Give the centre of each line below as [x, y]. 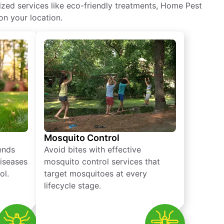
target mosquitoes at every [95, 174]
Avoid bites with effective [92, 150]
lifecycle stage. [72, 186]
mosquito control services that [102, 162]
